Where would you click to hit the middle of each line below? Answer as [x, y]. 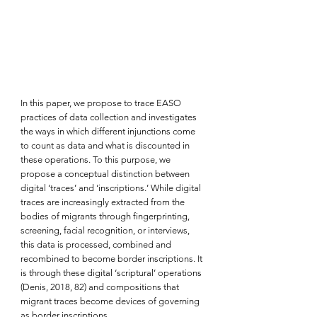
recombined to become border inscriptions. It [113, 258]
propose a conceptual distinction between [106, 173]
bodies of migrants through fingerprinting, [106, 216]
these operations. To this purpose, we [97, 159]
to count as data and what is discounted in [106, 145]
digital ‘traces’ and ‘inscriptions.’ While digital [112, 188]
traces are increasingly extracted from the [104, 202]
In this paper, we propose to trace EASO [102, 103]
